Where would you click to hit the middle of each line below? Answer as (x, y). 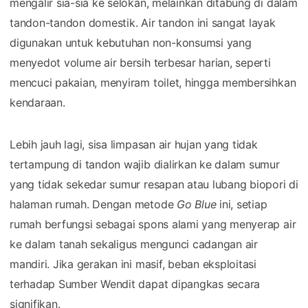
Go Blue (197, 204)
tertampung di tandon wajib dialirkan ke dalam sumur (145, 164)
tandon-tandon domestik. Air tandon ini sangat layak (143, 22)
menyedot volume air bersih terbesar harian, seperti (140, 62)
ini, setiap (242, 204)
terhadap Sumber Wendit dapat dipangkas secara (135, 284)
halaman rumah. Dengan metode (93, 204)
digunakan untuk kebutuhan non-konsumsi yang (131, 42)
